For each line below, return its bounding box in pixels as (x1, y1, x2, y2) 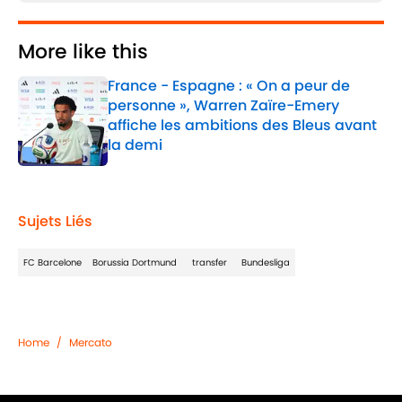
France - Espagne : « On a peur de (108, 75, 350, 97)
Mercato (69, 335, 112, 351)
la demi (108, 135, 162, 156)
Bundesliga (241, 256, 290, 270)
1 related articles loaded (17, 171, 163, 190)
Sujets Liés (18, 211, 92, 232)
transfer (191, 256, 227, 270)
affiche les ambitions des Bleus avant (108, 115, 377, 136)
